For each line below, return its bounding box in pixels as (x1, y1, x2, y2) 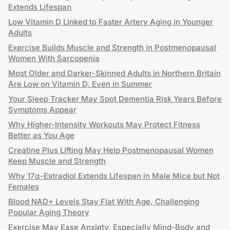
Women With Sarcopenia (8, 53, 100, 63)
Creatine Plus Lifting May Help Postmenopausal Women (8, 145, 214, 155)
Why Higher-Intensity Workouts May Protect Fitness (8, 120, 200, 129)
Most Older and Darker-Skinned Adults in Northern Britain (8, 68, 221, 78)
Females (8, 182, 39, 191)
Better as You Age (8, 130, 74, 140)
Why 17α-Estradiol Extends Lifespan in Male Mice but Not (8, 171, 220, 181)
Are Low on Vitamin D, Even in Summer (8, 79, 152, 89)
